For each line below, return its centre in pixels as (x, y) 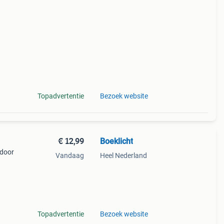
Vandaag (69, 155)
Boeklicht (116, 141)
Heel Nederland (123, 155)
